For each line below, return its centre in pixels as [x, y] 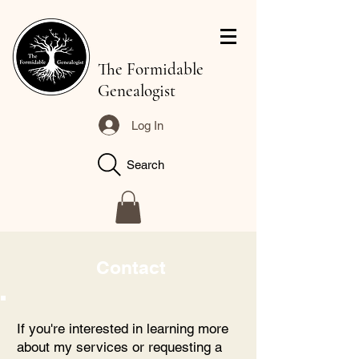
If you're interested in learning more [123, 328]
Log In [148, 125]
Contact [131, 267]
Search [145, 164]
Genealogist [137, 91]
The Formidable [151, 69]
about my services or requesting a [119, 347]
